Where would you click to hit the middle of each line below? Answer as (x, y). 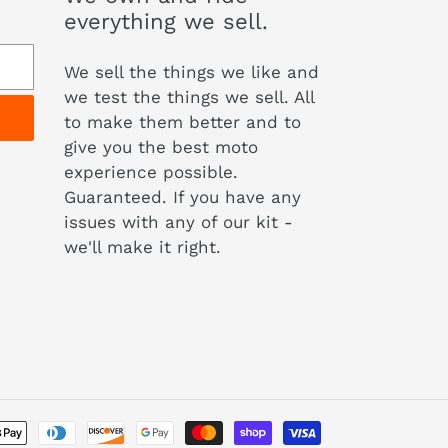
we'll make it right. (142, 246)
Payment (356, 430)
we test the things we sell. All (188, 96)
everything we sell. (165, 21)
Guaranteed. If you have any (182, 196)
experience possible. (150, 171)
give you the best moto (160, 146)
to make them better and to (182, 121)
